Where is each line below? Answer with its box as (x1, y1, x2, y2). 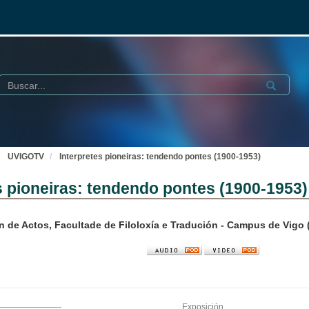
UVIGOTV (8, 152, 44, 161)
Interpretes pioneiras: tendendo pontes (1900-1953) (59, 152, 261, 161)
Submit (261, 78, 295, 89)
